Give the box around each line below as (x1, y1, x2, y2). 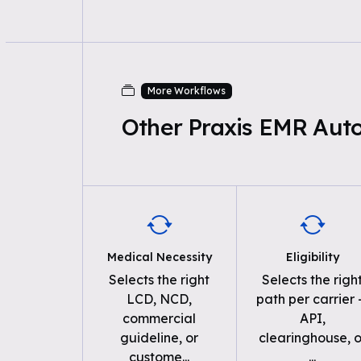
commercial (122, 310, 197, 326)
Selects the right (109, 272, 210, 288)
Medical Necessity (106, 250, 212, 264)
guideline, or (120, 330, 199, 346)
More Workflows (147, 85, 226, 97)
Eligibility (285, 250, 339, 264)
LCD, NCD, (127, 291, 193, 307)
